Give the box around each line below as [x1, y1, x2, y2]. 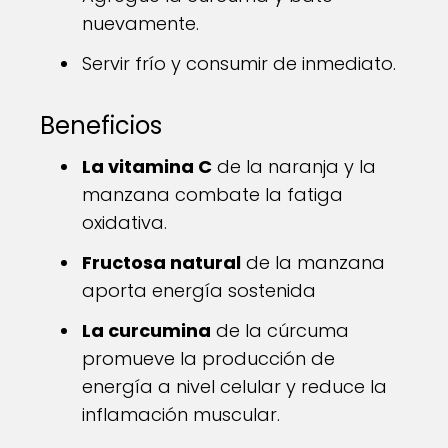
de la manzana [241, 250, 385, 275]
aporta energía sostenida [82, 278, 316, 303]
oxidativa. [82, 210, 167, 235]
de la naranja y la [212, 154, 376, 179]
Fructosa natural [82, 250, 241, 275]
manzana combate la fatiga [82, 182, 343, 207]
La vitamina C [82, 154, 212, 179]
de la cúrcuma [211, 318, 349, 343]
